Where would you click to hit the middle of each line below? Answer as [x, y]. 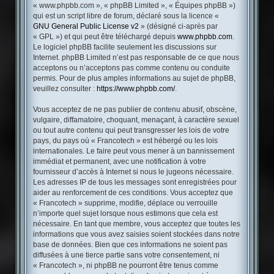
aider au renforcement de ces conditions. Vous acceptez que [133, 193]
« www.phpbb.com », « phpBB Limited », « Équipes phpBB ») [134, 6]
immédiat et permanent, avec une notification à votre [119, 162]
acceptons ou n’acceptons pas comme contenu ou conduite [131, 68]
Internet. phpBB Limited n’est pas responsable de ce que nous [136, 58]
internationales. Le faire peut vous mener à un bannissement [133, 151]
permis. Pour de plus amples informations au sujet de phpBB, [134, 79]
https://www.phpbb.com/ [135, 89]
